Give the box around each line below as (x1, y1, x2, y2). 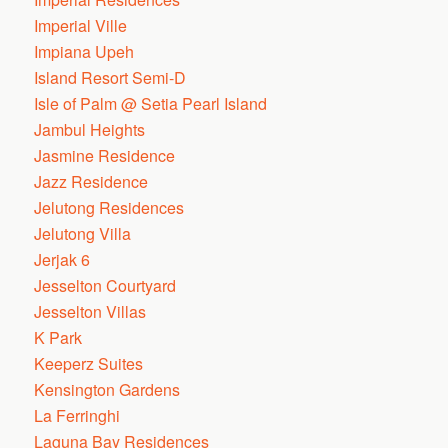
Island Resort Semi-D (34, 66, 187, 89)
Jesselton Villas (34, 300, 147, 323)
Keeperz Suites (34, 352, 144, 375)
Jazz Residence (34, 170, 149, 193)
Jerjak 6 (34, 248, 91, 271)
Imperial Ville (34, 14, 128, 37)
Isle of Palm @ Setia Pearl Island (34, 92, 268, 115)
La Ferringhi (34, 404, 121, 427)
